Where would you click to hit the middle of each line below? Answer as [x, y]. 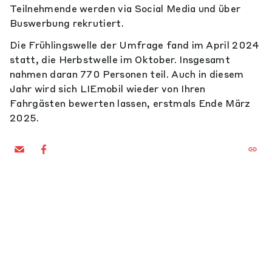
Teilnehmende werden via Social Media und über [125, 8]
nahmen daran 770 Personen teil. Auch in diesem [127, 74]
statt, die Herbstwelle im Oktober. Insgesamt [120, 59]
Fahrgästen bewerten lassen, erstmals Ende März [130, 103]
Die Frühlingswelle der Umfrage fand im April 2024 [135, 45]
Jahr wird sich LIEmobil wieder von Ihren [108, 89]
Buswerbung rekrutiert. [68, 23]
